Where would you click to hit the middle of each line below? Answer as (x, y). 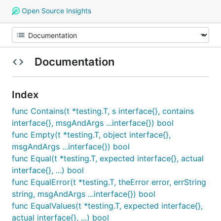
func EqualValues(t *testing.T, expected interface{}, (107, 206)
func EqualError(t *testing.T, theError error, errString (109, 182)
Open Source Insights (55, 11)
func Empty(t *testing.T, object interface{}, (91, 135)
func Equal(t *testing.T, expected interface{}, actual (108, 158)
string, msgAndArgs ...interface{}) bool (84, 194)
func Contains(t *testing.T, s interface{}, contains (103, 111)
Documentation (74, 62)
